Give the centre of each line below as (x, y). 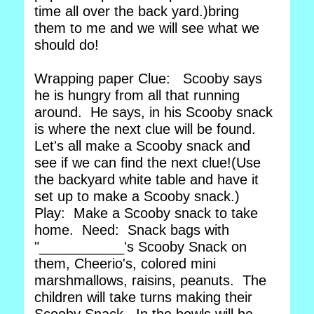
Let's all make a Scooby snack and (142, 146)
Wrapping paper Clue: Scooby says (148, 78)
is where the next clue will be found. (147, 129)
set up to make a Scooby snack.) (139, 196)
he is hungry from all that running (137, 95)
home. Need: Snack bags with (132, 230)
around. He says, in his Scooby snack (153, 112)
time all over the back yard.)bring (137, 11)
